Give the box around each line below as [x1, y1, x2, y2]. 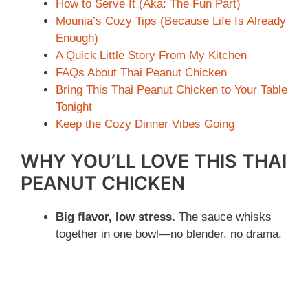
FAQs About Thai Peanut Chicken [56, 66, 227, 80]
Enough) [56, 32, 98, 45]
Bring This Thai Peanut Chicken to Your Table [56, 83, 287, 97]
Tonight [56, 100, 92, 114]
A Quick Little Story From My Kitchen [56, 49, 247, 63]
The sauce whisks [175, 210, 272, 223]
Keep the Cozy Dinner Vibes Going [56, 118, 234, 131]
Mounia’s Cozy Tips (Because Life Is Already [56, 14, 286, 28]
